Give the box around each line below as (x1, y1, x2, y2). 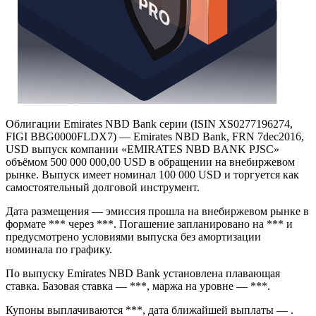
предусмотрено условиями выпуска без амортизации (6, 231, 261, 243)
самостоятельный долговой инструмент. (6, 181, 200, 193)
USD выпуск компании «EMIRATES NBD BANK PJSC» (6, 143, 279, 155)
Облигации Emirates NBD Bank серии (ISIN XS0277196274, (6, 118, 293, 130)
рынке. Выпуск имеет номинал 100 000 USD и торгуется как (6, 169, 299, 181)
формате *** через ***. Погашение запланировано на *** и (6, 218, 293, 230)
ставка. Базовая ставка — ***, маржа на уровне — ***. (6, 280, 270, 292)
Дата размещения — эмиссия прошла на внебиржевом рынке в (6, 205, 309, 217)
